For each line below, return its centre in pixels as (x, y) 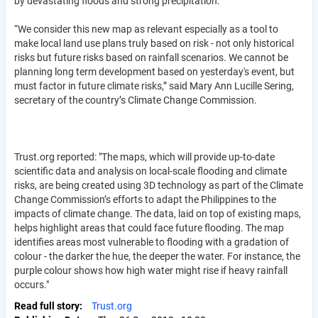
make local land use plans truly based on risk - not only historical (154, 43)
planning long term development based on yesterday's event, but (154, 71)
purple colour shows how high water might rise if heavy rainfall (151, 270)
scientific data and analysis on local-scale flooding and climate (150, 171)
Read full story (47, 306)
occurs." (32, 284)
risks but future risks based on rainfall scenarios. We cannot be (151, 57)
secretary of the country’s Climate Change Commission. (136, 100)
